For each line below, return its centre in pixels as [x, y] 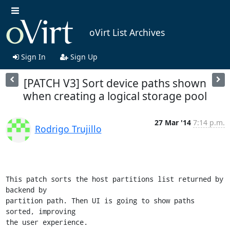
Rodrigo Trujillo [68, 129]
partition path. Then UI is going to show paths [100, 200]
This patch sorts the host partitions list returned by [114, 179]
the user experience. [46, 222]
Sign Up [83, 56]
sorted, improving [40, 211]
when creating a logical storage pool [115, 96]
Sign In [32, 56]
